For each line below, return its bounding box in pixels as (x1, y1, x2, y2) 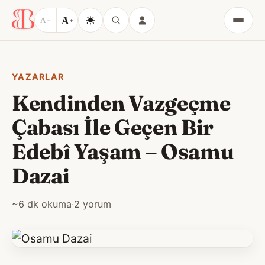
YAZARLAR (12, 72, 64, 82)
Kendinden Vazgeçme (12, 90, 231, 116)
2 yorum (74, 198, 111, 210)
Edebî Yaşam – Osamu (12, 138, 234, 164)
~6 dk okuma (12, 198, 72, 210)
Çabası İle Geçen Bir (12, 114, 214, 140)
